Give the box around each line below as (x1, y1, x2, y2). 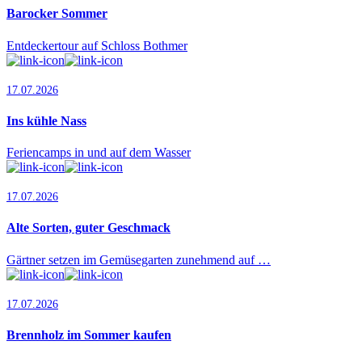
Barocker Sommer (6, 6, 107, 21)
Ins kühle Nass (6, 113, 86, 128)
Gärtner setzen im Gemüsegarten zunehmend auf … (6, 252, 271, 267)
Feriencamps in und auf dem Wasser (6, 145, 191, 160)
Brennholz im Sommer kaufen (6, 327, 171, 342)
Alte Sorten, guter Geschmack (6, 221, 170, 235)
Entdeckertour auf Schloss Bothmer (6, 38, 187, 53)
